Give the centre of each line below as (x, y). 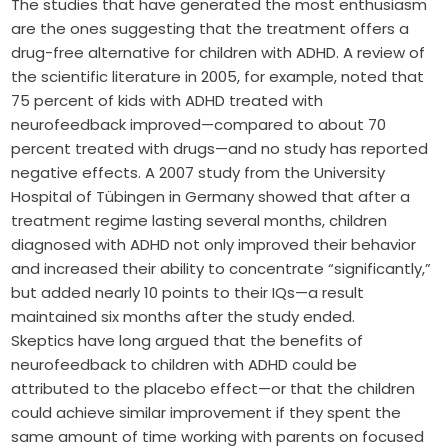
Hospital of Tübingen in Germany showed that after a (211, 197)
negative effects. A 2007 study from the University (198, 173)
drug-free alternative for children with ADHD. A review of (218, 53)
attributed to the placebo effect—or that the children (213, 389)
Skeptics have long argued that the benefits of (187, 341)
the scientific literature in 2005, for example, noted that (218, 77)
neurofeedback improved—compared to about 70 (199, 125)
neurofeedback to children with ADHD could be (184, 365)
